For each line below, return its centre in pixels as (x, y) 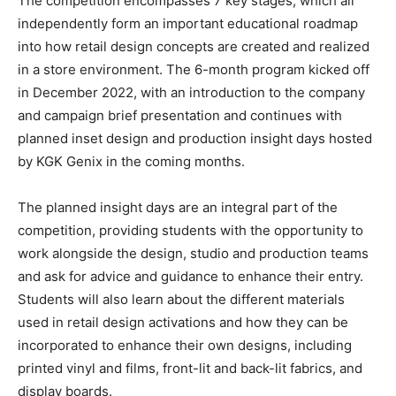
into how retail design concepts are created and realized (194, 47)
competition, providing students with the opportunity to (190, 231)
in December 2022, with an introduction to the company (191, 93)
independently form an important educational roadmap (188, 24)
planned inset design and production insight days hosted (195, 139)
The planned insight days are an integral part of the (178, 208)
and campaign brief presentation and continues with (180, 116)
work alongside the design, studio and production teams (193, 254)
